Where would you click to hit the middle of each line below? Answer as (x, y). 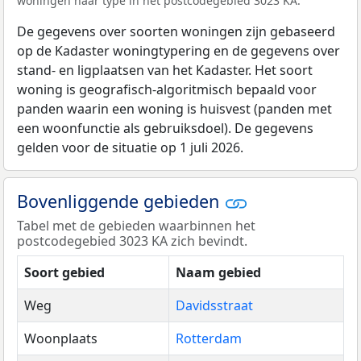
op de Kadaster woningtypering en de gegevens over (178, 50)
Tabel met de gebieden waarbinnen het (136, 226)
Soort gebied (64, 273)
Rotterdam (209, 339)
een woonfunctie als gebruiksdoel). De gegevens (165, 128)
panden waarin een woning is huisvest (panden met (174, 108)
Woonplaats (61, 339)
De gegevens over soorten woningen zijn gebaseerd (176, 31)
